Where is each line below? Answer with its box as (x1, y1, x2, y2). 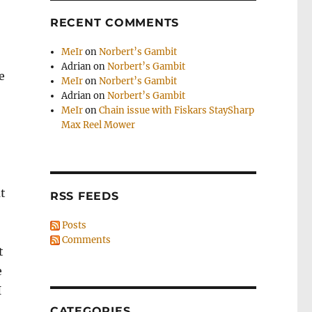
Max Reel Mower (61, 119, 136, 131)
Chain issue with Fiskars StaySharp (99, 104, 255, 116)
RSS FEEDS (49, 189, 119, 203)
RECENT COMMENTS (49, 16, 180, 29)
